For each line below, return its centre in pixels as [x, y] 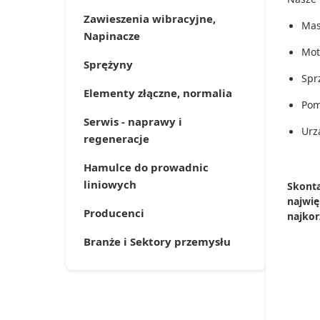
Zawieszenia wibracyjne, [150, 19]
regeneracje [116, 139]
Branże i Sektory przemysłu [157, 241]
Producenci [114, 213]
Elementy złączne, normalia [158, 93]
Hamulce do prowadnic [146, 167]
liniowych [110, 184]
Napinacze [112, 36]
